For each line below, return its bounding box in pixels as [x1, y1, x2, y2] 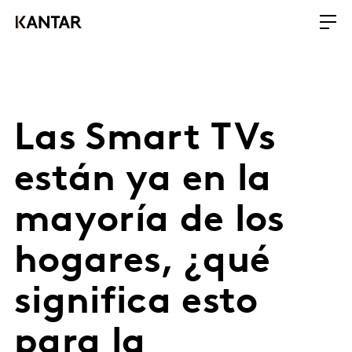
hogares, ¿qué [14, 244, 271, 281]
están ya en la [14, 162, 272, 200]
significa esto [14, 284, 258, 322]
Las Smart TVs [14, 121, 277, 159]
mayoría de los [14, 203, 285, 240]
